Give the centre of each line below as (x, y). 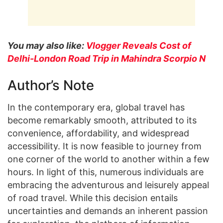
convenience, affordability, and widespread (98, 133)
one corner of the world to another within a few (109, 159)
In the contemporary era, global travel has (96, 108)
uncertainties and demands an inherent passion (108, 211)
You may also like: (47, 46)
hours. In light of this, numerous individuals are (106, 172)
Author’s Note (51, 85)
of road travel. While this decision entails (93, 198)
